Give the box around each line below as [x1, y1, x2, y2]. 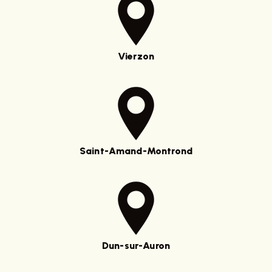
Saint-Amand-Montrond [79, 145, 193, 157]
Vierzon [117, 50, 155, 63]
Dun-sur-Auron [101, 240, 171, 252]
